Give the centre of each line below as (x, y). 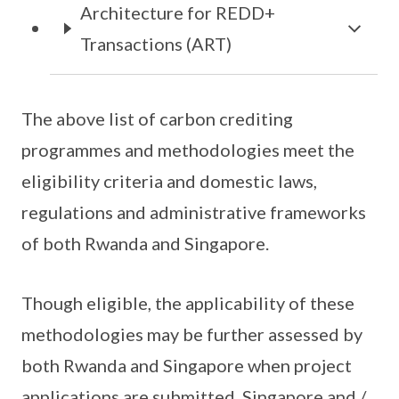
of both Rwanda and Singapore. (147, 243)
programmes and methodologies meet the (188, 150)
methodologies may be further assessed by (192, 334)
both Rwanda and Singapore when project (187, 365)
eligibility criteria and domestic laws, (169, 181)
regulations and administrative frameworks (194, 212)
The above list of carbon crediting (157, 118)
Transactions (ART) (155, 44)
